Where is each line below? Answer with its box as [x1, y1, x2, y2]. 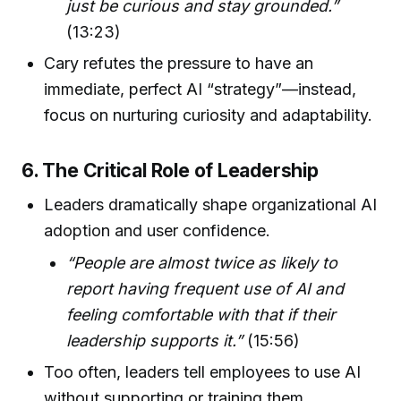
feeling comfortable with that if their [66, 304, 337, 324]
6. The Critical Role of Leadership [21, 158, 319, 183]
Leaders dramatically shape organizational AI [44, 194, 378, 214]
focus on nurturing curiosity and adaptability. [44, 106, 373, 125]
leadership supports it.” [66, 330, 243, 350]
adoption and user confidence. [44, 220, 271, 240]
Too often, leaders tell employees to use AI [44, 363, 362, 382]
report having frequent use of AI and [66, 278, 345, 298]
